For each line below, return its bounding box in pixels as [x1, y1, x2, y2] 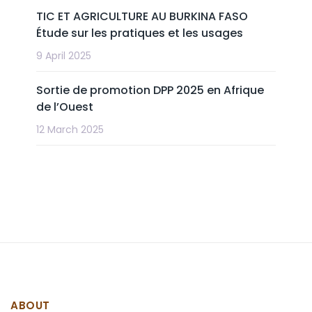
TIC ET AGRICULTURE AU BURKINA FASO [36, 8, 249, 24]
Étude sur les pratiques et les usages [36, 25, 244, 41]
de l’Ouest [36, 99, 94, 115]
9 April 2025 [36, 49, 92, 63]
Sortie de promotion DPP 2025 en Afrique [36, 82, 265, 98]
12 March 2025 [36, 123, 104, 136]
